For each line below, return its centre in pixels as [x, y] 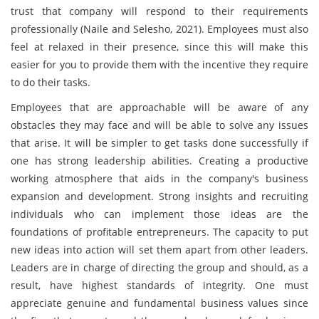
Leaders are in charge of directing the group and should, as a [159, 267]
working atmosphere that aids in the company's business [159, 178]
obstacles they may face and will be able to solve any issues [159, 125]
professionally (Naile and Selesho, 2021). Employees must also [159, 29]
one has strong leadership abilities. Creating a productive [159, 161]
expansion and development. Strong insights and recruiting [159, 196]
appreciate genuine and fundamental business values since [159, 303]
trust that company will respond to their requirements [159, 11]
